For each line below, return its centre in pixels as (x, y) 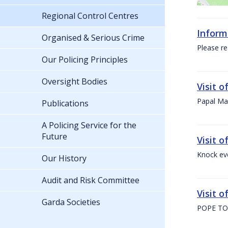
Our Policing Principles (85, 59)
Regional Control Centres (90, 16)
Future (54, 136)
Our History (64, 158)
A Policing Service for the (89, 125)
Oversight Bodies (75, 81)
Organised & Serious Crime (93, 37)
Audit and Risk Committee (91, 180)
